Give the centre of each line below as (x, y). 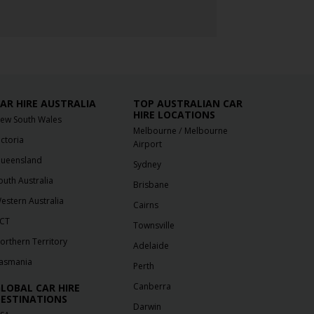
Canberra (152, 287)
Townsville (154, 226)
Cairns (146, 205)
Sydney (148, 165)
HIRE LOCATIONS (175, 115)
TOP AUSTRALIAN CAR (188, 104)
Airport (148, 144)
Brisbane (151, 185)
